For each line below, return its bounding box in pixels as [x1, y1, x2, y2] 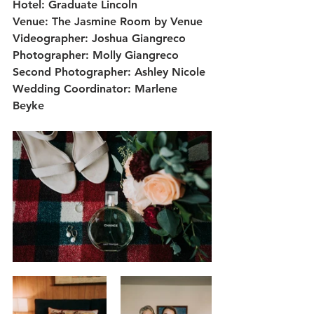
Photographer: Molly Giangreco [13, 48, 179, 62]
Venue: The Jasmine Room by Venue [13, 15, 203, 28]
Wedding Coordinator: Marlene [13, 82, 181, 95]
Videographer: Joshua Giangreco [13, 32, 186, 45]
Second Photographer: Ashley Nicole [13, 65, 205, 78]
